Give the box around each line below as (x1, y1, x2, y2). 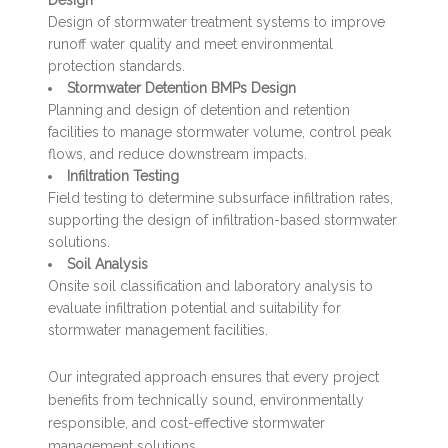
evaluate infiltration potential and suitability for (48, 299, 342, 316)
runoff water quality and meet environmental (48, 35, 334, 52)
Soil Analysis (67, 255, 149, 272)
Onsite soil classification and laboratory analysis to (48, 277, 374, 294)
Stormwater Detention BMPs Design (67, 79, 297, 96)
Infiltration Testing (67, 167, 180, 184)
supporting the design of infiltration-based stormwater (48, 211, 398, 228)
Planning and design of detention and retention (48, 101, 351, 118)
